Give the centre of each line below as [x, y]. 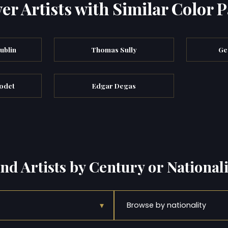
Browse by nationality [166, 205]
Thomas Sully [114, 49]
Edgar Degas [114, 85]
